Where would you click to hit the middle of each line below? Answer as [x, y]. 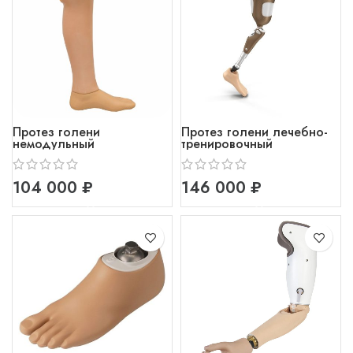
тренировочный [227, 143]
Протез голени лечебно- [255, 132]
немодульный [54, 143]
